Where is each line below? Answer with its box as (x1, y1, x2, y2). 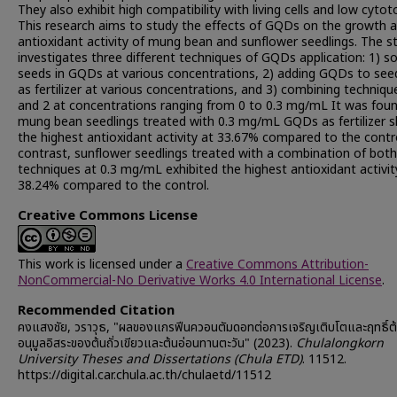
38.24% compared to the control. (18, 176, 209, 195)
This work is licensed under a (18, 255, 186, 274)
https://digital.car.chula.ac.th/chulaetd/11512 (18, 366, 271, 385)
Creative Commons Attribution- (186, 255, 369, 274)
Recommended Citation (18, 300, 175, 321)
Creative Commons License (18, 206, 198, 226)
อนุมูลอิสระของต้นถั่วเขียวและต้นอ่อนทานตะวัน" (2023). (18, 334, 296, 353)
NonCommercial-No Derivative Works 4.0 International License (18, 271, 382, 290)
